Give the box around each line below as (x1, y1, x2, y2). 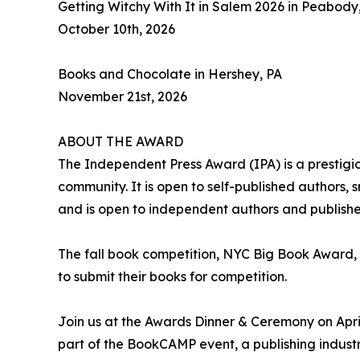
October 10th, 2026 (58, 21, 175, 38)
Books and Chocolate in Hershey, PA (58, 66, 282, 83)
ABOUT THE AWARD (58, 133, 183, 150)
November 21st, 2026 (58, 88, 187, 105)
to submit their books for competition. (58, 268, 287, 285)
